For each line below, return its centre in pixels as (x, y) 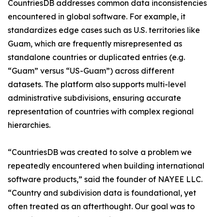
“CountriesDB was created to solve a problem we (100, 152)
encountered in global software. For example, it (97, 17)
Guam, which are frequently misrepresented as (95, 44)
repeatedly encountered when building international (106, 166)
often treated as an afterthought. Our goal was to (101, 207)
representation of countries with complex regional (101, 112)
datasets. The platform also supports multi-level (97, 85)
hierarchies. (29, 125)
